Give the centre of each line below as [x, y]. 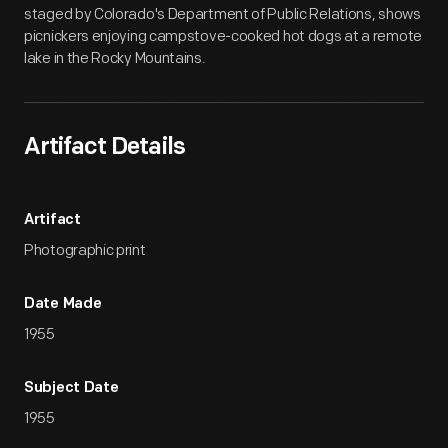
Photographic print [85, 250]
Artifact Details [104, 148]
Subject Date [71, 388]
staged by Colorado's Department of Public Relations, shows [222, 14]
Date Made [63, 304]
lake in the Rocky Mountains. [115, 58]
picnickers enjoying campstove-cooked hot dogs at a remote [223, 36]
